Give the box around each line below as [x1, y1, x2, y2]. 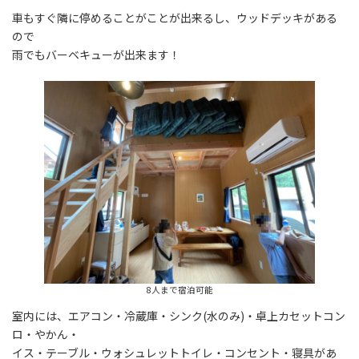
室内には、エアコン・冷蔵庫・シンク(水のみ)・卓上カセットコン [12, 308, 345, 325]
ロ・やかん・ [12, 326, 79, 343]
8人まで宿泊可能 [146, 284, 213, 296]
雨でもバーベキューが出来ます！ [12, 46, 180, 63]
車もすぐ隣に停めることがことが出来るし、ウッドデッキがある [12, 9, 337, 26]
